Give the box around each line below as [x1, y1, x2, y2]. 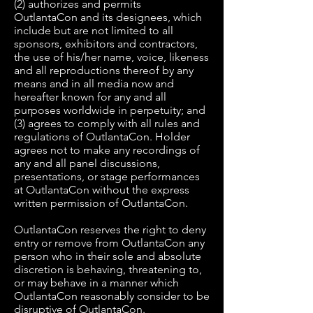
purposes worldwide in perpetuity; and [14, 103, 205, 117]
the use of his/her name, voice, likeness [14, 50, 209, 64]
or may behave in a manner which [14, 276, 179, 289]
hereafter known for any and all [14, 90, 166, 103]
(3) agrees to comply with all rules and [14, 117, 200, 130]
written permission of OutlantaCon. [14, 196, 188, 210]
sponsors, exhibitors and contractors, [14, 37, 198, 50]
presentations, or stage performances [14, 170, 200, 183]
